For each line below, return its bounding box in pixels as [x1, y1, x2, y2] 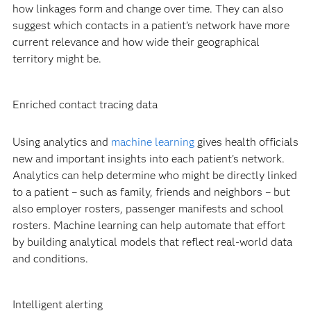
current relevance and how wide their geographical [12, 35, 260, 49]
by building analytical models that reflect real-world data [12, 235, 292, 249]
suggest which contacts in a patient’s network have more [12, 19, 289, 33]
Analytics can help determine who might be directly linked [12, 169, 297, 183]
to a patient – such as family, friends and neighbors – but [12, 185, 290, 199]
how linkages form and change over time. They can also [12, 2, 283, 16]
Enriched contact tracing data [12, 98, 158, 112]
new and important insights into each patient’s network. [12, 152, 285, 166]
